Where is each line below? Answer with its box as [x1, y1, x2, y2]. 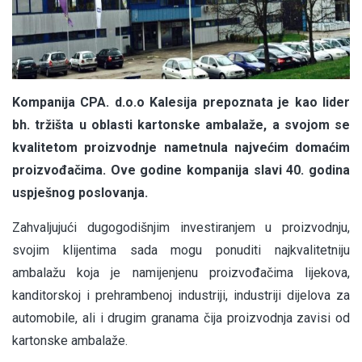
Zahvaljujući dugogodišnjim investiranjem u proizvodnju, [12, 220, 350, 236]
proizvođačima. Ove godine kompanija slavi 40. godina [12, 162, 350, 179]
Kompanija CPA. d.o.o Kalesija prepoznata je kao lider [12, 95, 350, 111]
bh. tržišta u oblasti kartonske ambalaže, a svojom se [12, 117, 350, 133]
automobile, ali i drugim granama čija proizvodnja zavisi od [12, 310, 350, 326]
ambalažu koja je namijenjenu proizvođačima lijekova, [12, 265, 350, 281]
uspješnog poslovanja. [12, 185, 151, 201]
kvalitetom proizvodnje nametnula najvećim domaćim [12, 140, 350, 156]
